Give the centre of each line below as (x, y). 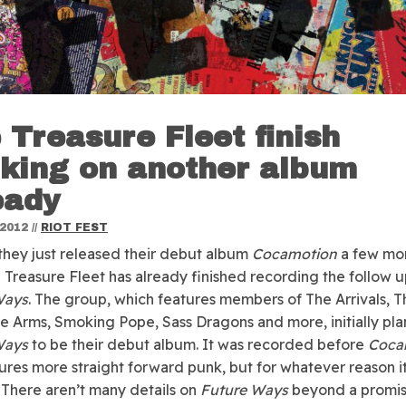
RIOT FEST (74, 227)
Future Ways (244, 389)
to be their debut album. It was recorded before (198, 344)
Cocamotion (295, 253)
